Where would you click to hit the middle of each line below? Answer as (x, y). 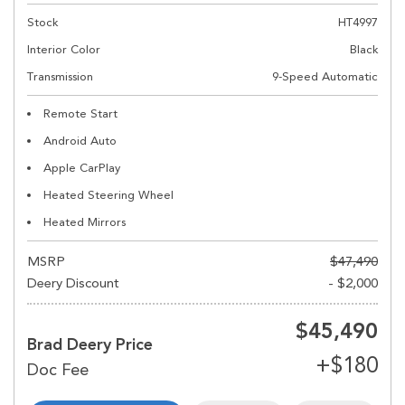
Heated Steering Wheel (108, 195)
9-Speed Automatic (325, 76)
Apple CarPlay (82, 168)
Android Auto (80, 141)
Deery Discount (73, 283)
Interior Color (64, 49)
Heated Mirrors (85, 222)
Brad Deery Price (90, 344)
